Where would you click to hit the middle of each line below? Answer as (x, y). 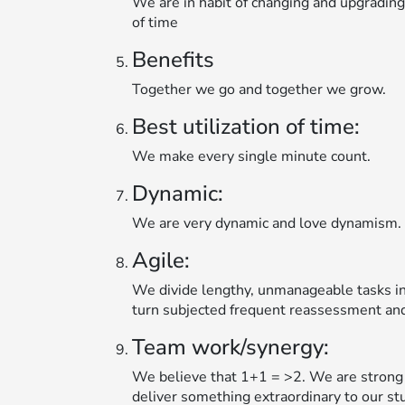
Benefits (173, 59)
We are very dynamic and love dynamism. (267, 223)
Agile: (161, 260)
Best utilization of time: (246, 126)
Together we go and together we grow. (259, 89)
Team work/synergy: (231, 347)
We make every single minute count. (251, 156)
